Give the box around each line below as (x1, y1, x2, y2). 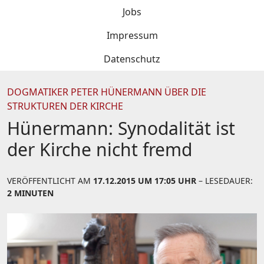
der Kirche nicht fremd (7, 137, 192, 161)
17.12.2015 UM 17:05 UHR (93, 175, 196, 186)
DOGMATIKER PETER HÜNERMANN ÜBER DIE (7, 85, 206, 98)
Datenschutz (104, 52, 160, 65)
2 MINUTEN (7, 187, 54, 199)
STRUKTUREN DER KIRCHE (7, 100, 123, 113)
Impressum (106, 29, 158, 42)
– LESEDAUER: (196, 175, 253, 186)
